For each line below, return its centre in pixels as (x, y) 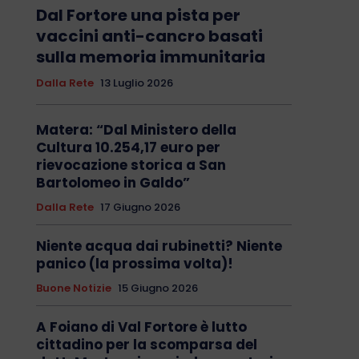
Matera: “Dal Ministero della (136, 130)
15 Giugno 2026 (157, 288)
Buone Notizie (73, 288)
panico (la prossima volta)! (134, 264)
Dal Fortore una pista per (138, 16)
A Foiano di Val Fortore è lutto (141, 327)
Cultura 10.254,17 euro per (128, 148)
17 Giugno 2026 (140, 208)
